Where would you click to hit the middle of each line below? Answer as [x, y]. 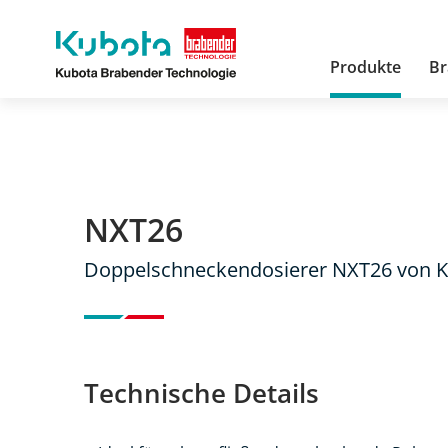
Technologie [102, 90]
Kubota [83, 40]
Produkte [365, 66]
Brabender [96, 65]
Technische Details [201, 393]
